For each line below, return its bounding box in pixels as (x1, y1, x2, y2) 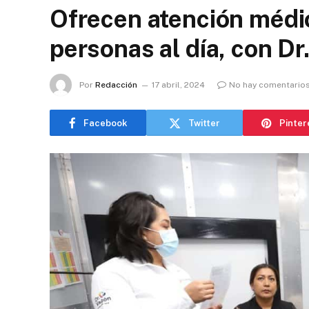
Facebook (83, 117, 128, 128)
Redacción (95, 79, 137, 90)
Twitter (188, 117, 220, 128)
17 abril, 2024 (152, 79, 205, 90)
